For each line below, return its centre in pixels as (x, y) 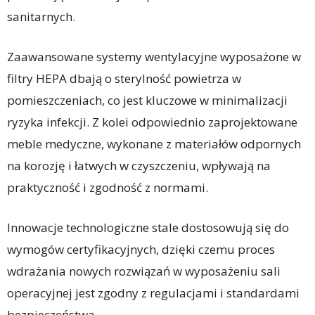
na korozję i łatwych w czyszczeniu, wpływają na (139, 166)
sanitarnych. (41, 17)
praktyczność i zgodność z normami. (108, 188)
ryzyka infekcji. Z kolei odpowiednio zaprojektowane (152, 122)
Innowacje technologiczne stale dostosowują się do (148, 228)
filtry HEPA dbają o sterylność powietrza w (124, 79)
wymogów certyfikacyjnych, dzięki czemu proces (141, 250)
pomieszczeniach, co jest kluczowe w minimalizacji (147, 101)
